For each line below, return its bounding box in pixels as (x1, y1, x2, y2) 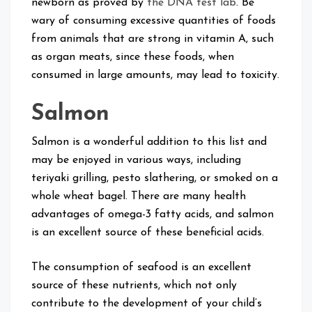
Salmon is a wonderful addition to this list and (31, 136, 267, 148)
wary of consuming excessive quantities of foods (31, 15, 276, 26)
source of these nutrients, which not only (31, 279, 237, 291)
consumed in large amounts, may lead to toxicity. (31, 69, 279, 81)
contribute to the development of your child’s (31, 297, 262, 309)
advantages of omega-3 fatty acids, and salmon (31, 208, 274, 220)
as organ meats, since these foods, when (31, 51, 234, 63)
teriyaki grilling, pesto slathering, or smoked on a (31, 172, 278, 184)
